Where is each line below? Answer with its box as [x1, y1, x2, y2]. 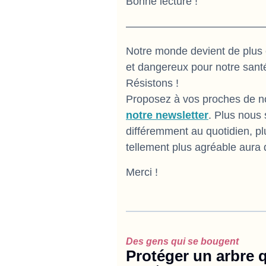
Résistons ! [126, 77, 179, 89]
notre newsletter [126, 109, 208, 121]
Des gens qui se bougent [126, 236, 239, 246]
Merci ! [126, 166, 158, 178]
